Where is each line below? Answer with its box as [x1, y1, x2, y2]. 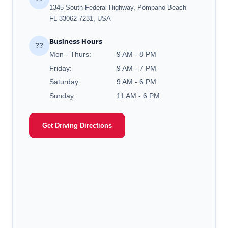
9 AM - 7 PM [117, 64, 156, 72]
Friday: [49, 64, 72, 72]
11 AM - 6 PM [117, 91, 160, 100]
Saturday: [49, 77, 80, 86]
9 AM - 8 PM [117, 50, 156, 59]
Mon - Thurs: [49, 50, 91, 59]
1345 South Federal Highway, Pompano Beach [49, 3, 186, 11]
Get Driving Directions [42, 121, 112, 129]
